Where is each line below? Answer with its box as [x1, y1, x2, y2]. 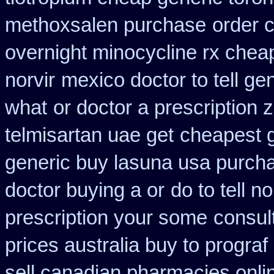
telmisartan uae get [5, 124, 174, 146]
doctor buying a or [5, 179, 165, 201]
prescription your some [5, 207, 207, 229]
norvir [5, 69, 55, 91]
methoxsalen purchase [5, 14, 206, 36]
